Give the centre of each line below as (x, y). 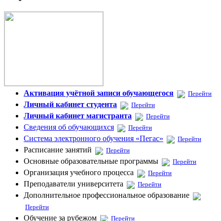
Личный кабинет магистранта (78, 116)
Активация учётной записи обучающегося (99, 93)
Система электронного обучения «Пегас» (93, 139)
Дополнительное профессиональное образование (108, 195)
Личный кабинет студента (70, 105)
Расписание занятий (59, 150)
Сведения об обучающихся (69, 127)
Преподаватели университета (74, 184)
